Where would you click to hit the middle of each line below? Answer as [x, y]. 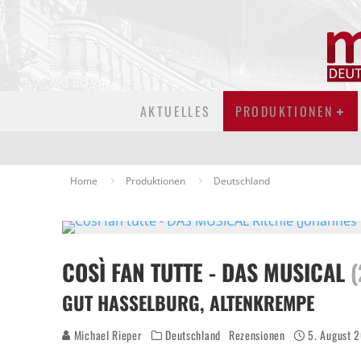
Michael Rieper [107, 335]
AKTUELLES [176, 111]
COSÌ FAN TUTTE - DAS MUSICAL [206, 272]
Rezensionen [257, 335]
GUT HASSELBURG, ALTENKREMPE [188, 303]
